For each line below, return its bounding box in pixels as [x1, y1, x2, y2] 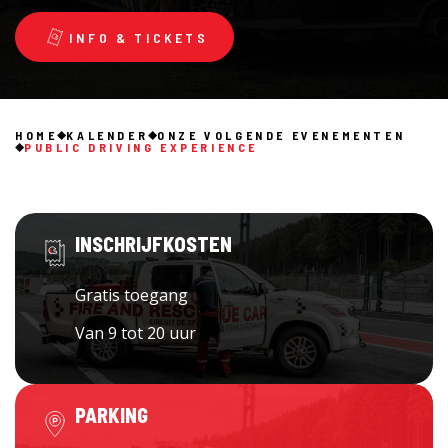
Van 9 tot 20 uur [75, 322, 196, 344]
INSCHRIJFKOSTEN [75, 232, 232, 256]
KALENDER [66, 128, 149, 142]
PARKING [75, 403, 148, 427]
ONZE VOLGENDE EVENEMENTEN [157, 128, 406, 142]
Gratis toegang [75, 284, 188, 306]
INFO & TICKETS [69, 28, 208, 46]
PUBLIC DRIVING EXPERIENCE [24, 140, 258, 154]
